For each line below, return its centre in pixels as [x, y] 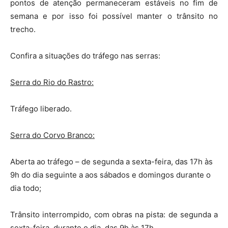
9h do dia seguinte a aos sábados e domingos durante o [110, 175]
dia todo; [26, 188]
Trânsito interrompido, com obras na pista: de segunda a [114, 214]
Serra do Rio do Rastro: [52, 82]
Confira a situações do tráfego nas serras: [85, 55]
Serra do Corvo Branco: [52, 135]
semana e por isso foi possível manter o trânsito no [114, 16]
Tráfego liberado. [41, 108]
